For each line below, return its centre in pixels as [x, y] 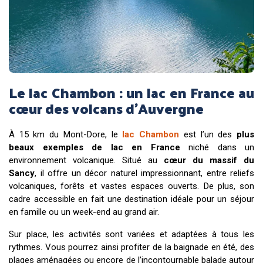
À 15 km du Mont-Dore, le [66, 134]
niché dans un [217, 147]
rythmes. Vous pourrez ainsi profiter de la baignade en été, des [131, 247]
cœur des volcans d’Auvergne [106, 108]
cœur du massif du [209, 160]
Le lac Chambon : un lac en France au [131, 92]
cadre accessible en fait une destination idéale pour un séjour [131, 199]
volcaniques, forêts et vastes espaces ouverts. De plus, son [131, 186]
